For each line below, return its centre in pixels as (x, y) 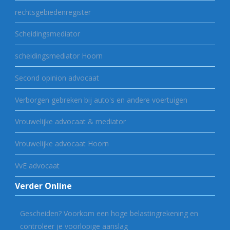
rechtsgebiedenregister (53, 12)
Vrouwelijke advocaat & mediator (70, 122)
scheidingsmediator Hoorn (59, 56)
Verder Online (43, 186)
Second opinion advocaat (57, 78)
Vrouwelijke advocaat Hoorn (62, 144)
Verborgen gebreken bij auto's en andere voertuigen (101, 100)
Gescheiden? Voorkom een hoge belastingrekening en (109, 214)
